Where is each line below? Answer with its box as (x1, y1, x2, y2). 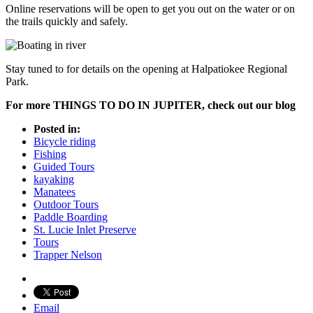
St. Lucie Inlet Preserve (34, 224, 136, 236)
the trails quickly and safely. (6, 15, 128, 28)
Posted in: (34, 123, 80, 136)
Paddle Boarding (34, 211, 108, 224)
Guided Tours (34, 161, 94, 173)
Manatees (34, 186, 75, 198)
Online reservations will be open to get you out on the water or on (6, 3, 295, 15)
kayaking (34, 173, 74, 186)
